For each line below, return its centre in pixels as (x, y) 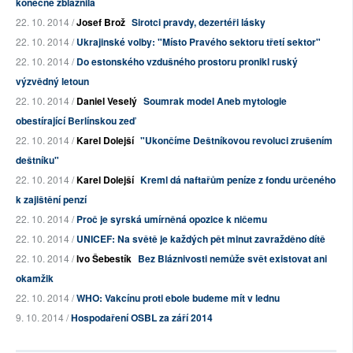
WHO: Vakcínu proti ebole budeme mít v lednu (178, 298)
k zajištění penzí (51, 200)
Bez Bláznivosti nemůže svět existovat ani (232, 259)
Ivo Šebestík (104, 259)
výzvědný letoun (52, 82)
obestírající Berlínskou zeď (75, 121)
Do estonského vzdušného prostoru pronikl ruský (187, 62)
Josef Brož (101, 22)
